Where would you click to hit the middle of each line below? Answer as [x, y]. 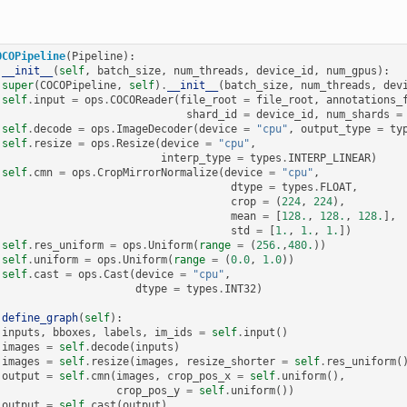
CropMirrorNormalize [158, 172]
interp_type [196, 158]
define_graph [40, 318]
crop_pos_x [199, 376]
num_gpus [352, 70]
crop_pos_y [149, 390]
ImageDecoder [155, 129]
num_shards [358, 114]
